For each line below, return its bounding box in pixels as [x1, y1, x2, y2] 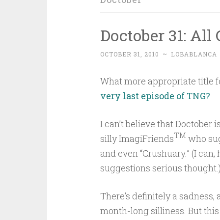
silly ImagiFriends [100, 133, 174, 144]
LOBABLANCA [170, 50, 217, 58]
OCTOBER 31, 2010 [100, 50, 159, 58]
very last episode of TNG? [100, 90, 210, 102]
